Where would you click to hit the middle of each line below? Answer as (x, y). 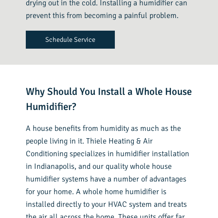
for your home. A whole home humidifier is (96, 192)
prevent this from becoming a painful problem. (102, 16)
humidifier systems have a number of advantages (106, 179)
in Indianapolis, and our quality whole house (99, 167)
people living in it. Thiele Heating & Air (90, 141)
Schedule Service (71, 40)
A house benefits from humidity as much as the (104, 129)
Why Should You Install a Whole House (109, 92)
